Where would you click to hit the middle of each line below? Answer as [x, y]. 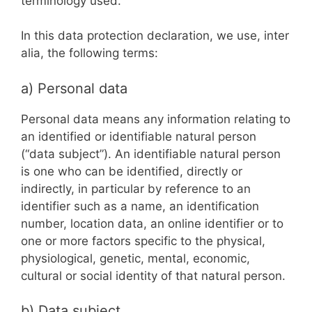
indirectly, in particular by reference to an [136, 188]
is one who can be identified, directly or [132, 171]
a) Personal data [74, 88]
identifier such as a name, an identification [140, 206]
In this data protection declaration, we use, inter [155, 36]
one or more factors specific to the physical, [143, 241]
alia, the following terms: [89, 53]
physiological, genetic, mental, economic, [135, 258]
